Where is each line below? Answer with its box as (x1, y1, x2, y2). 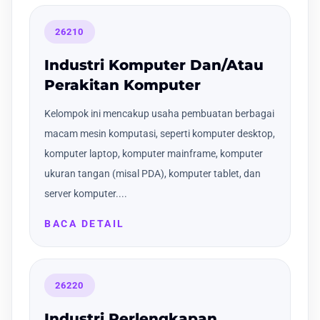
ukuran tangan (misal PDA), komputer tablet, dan (44, 168, 261, 180)
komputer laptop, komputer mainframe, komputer (44, 148, 263, 160)
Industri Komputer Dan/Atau (44, 56, 264, 74)
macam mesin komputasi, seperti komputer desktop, (44, 128, 275, 140)
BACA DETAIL (44, 218, 125, 230)
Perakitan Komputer (44, 76, 201, 94)
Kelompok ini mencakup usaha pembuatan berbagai (44, 108, 274, 120)
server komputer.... (44, 188, 127, 200)
